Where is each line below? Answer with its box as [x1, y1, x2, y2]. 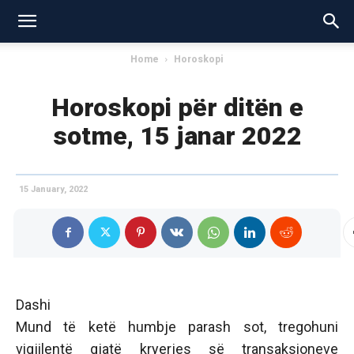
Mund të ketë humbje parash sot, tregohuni [16, 318, 338, 335]
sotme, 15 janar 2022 [52, 121, 302, 151]
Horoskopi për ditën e [51, 92, 303, 122]
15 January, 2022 [19, 184, 88, 194]
